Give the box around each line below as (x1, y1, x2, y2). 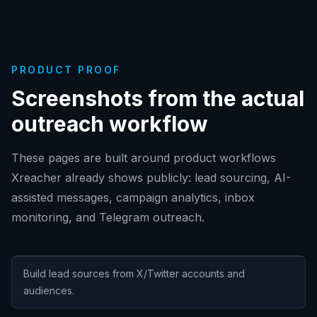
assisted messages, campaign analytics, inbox (11, 190, 255, 204)
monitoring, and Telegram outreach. (11, 210, 204, 224)
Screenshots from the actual (11, 86, 304, 111)
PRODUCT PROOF (11, 64, 121, 76)
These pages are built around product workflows (11, 151, 276, 165)
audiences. (23, 284, 74, 296)
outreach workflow (11, 111, 208, 137)
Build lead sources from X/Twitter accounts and (23, 267, 245, 279)
